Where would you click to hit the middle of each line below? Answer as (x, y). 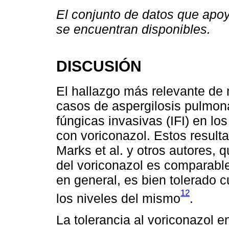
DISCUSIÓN (99, 66)
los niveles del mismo (118, 198)
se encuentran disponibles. (133, 29)
